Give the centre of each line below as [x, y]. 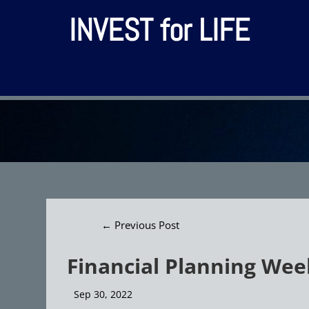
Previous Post [147, 225]
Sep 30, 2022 [103, 294]
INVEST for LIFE [159, 30]
